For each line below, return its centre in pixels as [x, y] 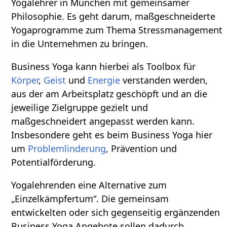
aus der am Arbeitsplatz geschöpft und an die [109, 93]
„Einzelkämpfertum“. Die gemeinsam [90, 198]
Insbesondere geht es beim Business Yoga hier [112, 135]
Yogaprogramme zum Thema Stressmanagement [117, 30]
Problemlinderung [67, 148]
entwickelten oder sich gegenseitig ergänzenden [116, 212]
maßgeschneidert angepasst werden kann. [103, 121]
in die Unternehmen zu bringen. [80, 43]
